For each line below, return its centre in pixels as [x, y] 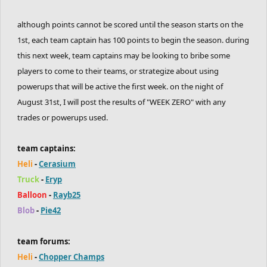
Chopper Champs [72, 257]
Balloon [32, 195]
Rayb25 [67, 195]
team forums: [44, 241]
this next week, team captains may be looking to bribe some [124, 55]
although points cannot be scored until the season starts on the [130, 24]
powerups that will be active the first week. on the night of [120, 86]
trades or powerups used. [63, 117]
